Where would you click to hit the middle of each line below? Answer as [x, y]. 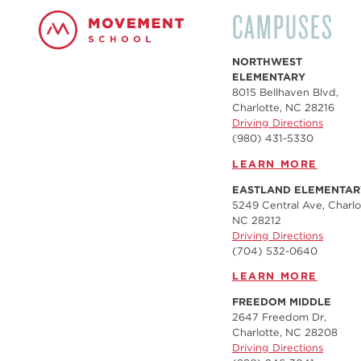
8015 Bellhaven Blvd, [285, 92]
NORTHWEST [267, 62]
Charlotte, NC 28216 [283, 108]
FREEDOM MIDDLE [282, 302]
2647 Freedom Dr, [279, 317]
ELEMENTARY [269, 77]
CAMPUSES [283, 26]
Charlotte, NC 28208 [285, 333]
